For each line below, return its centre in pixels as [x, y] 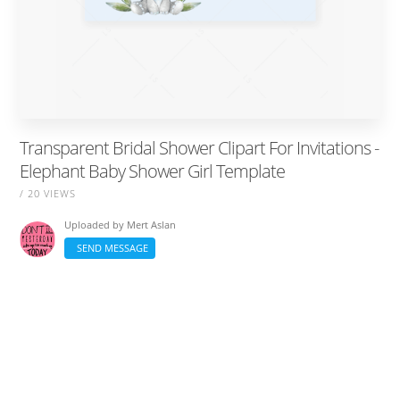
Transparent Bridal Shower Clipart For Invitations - [200, 147]
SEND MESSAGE [110, 247]
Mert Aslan [152, 224]
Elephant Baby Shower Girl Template [153, 171]
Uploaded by [96, 224]
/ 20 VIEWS [48, 193]
